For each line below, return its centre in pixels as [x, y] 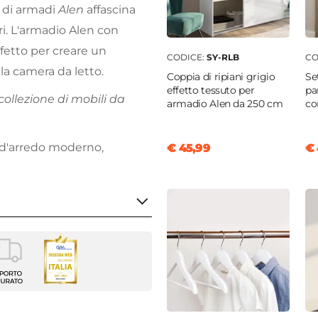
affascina [110, 10]
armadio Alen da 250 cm [225, 104]
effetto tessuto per [211, 91]
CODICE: [187, 57]
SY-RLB [223, 57]
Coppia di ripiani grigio [221, 77]
